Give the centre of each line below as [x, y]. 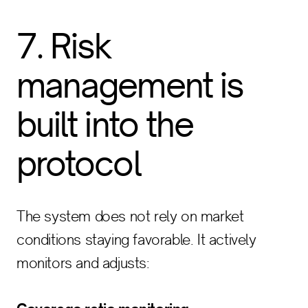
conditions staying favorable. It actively [136, 240]
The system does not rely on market [130, 216]
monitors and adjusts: [83, 263]
